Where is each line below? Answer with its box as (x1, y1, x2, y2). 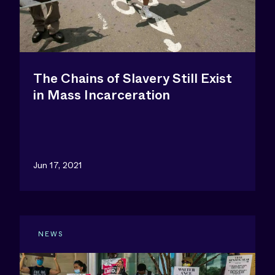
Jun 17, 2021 (33, 158, 82, 171)
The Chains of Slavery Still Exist (33, 69, 232, 88)
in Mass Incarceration (33, 85, 170, 104)
